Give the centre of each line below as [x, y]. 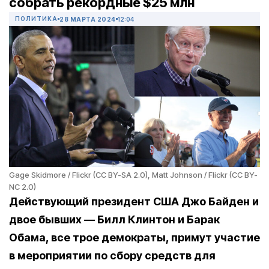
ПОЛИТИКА [36, 19]
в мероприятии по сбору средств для [112, 256]
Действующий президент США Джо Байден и [134, 202]
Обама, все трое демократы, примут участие [134, 238]
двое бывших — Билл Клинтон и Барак [114, 220]
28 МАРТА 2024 [88, 19]
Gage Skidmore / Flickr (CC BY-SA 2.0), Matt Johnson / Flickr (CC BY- [133, 175]
